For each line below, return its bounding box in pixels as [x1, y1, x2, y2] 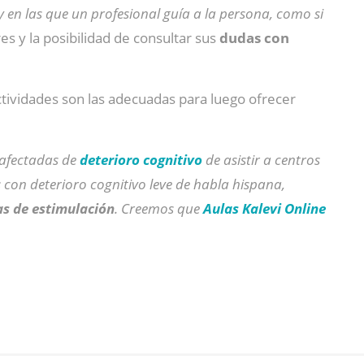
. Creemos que [115, 199, 203, 218]
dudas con [219, 28, 289, 47]
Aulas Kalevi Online [203, 199, 326, 218]
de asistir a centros [202, 150, 320, 169]
